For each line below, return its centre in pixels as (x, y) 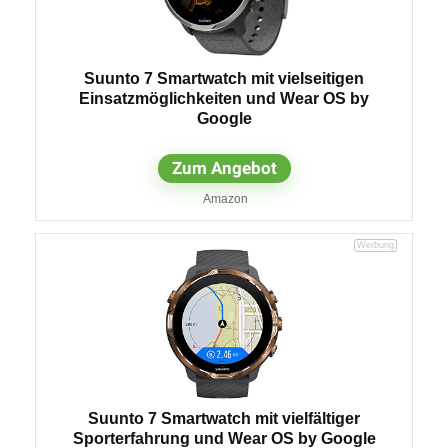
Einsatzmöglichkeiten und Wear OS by (224, 98)
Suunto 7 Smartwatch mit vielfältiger (224, 418)
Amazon (224, 198)
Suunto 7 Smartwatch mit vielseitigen (224, 78)
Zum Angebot (224, 167)
